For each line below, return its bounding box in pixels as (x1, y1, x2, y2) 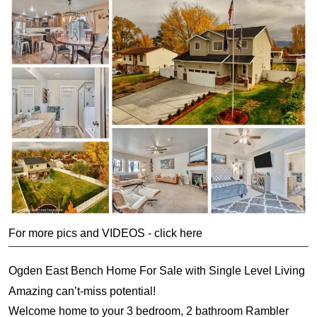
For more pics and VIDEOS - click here (8, 226, 202, 239)
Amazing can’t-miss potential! (8, 284, 156, 297)
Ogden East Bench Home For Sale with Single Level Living (8, 265, 305, 277)
